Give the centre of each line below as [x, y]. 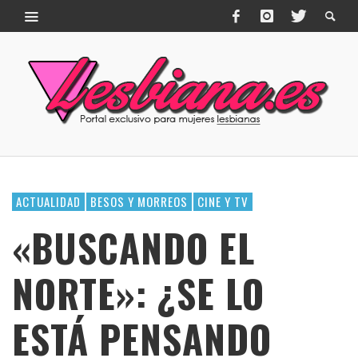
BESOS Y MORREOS [139, 201]
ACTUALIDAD [48, 201]
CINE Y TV [223, 201]
